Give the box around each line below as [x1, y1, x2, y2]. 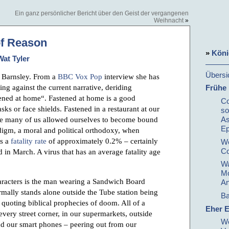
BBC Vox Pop [58, 72, 102, 81]
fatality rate [11, 136, 47, 146]
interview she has [102, 72, 159, 81]
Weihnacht [154, 17, 184, 24]
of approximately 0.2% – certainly [47, 136, 158, 146]
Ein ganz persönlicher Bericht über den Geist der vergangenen [15, 10, 189, 17]
